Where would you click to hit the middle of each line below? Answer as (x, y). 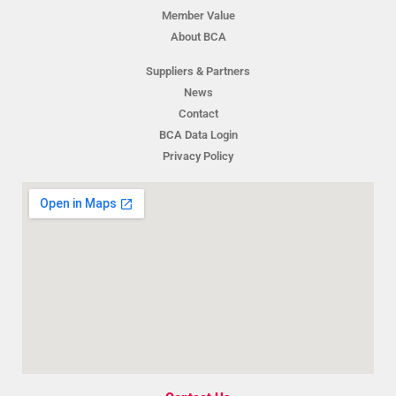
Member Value (198, 15)
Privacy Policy (198, 156)
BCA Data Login (198, 134)
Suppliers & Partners (198, 71)
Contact (198, 113)
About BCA (198, 36)
